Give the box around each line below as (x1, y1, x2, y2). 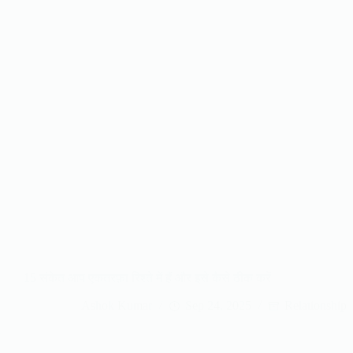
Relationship (284, 299, 347, 313)
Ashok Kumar (81, 299, 152, 313)
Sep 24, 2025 (185, 299, 251, 313)
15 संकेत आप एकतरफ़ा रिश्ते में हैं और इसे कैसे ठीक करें (24, 271, 271, 285)
